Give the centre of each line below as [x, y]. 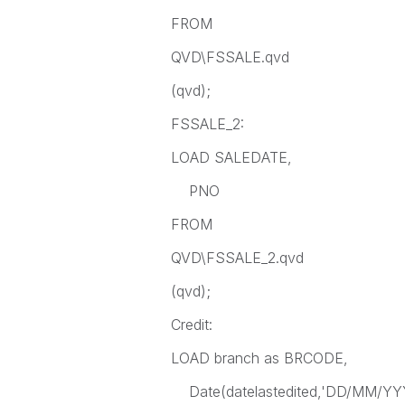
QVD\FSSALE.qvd [230, 57]
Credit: [191, 325]
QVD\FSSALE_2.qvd [237, 258]
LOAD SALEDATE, [231, 157]
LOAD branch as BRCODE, [259, 358]
